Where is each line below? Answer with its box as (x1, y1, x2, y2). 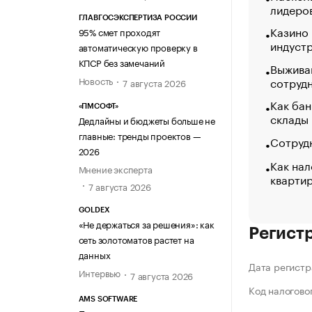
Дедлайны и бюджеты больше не (78, 113, 215, 127)
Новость (78, 72, 114, 87)
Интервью (78, 265, 120, 280)
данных (78, 247, 111, 262)
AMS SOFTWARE (78, 295, 138, 303)
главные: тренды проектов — (78, 128, 201, 143)
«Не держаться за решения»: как (78, 217, 214, 231)
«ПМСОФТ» (78, 102, 118, 111)
